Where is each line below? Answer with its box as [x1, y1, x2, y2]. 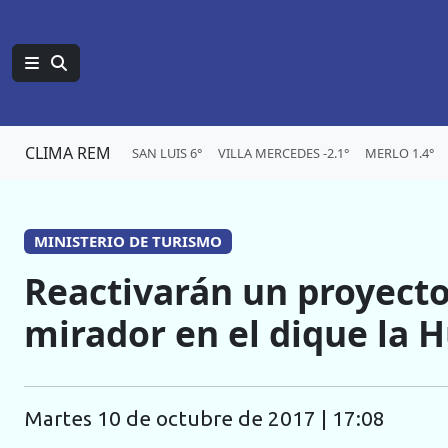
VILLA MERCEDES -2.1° [218, 143, 349, 162]
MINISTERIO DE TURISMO [33, 231, 222, 251]
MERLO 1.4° [365, 143, 434, 162]
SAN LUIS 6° [132, 143, 202, 162]
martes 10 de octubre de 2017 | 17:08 [43, 407, 385, 431]
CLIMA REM [25, 142, 111, 164]
